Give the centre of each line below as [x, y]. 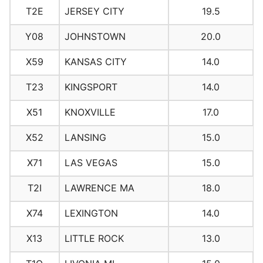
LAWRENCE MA [99, 188]
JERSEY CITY [94, 11]
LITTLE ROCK [94, 239]
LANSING [85, 138]
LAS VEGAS [91, 163]
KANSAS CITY [95, 62]
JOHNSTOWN [95, 37]
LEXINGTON [91, 213]
